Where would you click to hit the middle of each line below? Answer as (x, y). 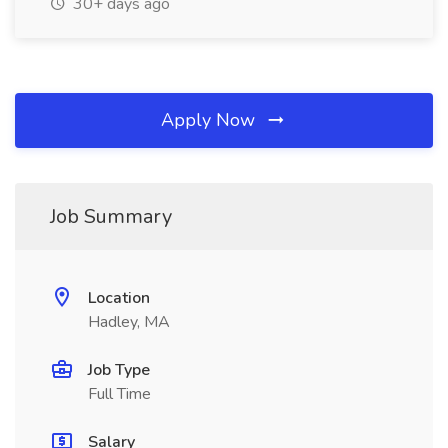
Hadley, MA (129, 322)
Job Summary (111, 216)
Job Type (119, 370)
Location (119, 298)
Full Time (119, 394)
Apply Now (210, 120)
